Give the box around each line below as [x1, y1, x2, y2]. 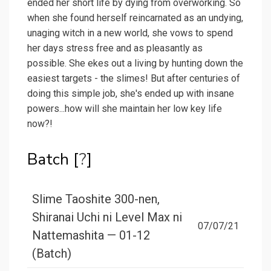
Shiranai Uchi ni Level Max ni [32, 210, 182, 225]
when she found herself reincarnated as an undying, [27, 12, 243, 24]
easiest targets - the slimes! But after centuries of [27, 73, 240, 85]
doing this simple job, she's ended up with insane [27, 88, 234, 100]
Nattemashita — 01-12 [32, 228, 150, 243]
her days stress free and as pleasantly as [27, 42, 203, 54]
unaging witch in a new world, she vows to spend [27, 27, 233, 39]
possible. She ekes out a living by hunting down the [27, 57, 243, 70]
